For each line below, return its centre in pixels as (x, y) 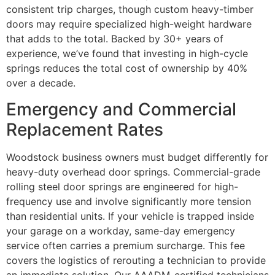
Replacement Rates (85, 129)
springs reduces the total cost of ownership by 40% (127, 68)
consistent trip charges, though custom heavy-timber (130, 10)
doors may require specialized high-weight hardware (129, 24)
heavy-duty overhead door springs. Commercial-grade (133, 172)
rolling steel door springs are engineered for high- (122, 186)
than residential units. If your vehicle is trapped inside (130, 216)
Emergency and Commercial (121, 109)
